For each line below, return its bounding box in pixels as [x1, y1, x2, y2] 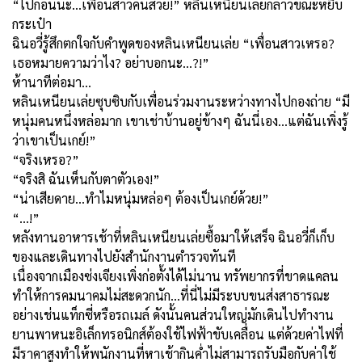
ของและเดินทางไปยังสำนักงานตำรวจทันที [12, 247, 236, 265]
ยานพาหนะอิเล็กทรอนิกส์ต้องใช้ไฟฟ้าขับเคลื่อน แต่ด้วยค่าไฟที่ [12, 325, 343, 343]
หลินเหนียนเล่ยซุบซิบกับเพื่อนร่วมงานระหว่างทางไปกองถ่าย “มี [12, 92, 350, 110]
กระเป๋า [12, 15, 52, 32]
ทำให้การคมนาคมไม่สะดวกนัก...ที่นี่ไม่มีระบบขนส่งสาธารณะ [12, 286, 330, 304]
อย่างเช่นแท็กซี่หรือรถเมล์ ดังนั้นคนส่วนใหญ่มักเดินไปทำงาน [12, 305, 334, 323]
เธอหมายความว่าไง [12, 53, 115, 71]
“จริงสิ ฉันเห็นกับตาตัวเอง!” [12, 170, 160, 187]
